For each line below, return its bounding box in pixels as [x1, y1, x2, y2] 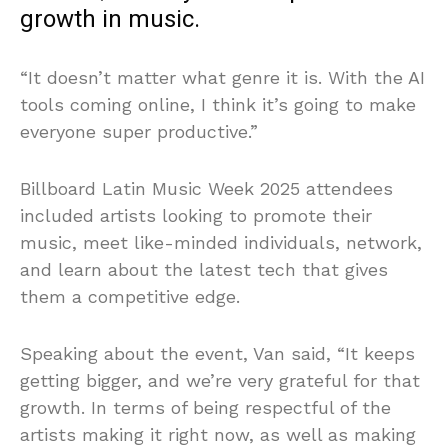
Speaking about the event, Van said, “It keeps [20, 343, 415, 365]
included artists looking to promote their [20, 205, 372, 227]
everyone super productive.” [20, 121, 258, 143]
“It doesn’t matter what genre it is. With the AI [20, 67, 425, 89]
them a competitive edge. [20, 286, 246, 308]
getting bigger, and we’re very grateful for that [20, 370, 420, 392]
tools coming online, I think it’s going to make [20, 94, 416, 116]
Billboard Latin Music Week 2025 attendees [20, 178, 393, 200]
